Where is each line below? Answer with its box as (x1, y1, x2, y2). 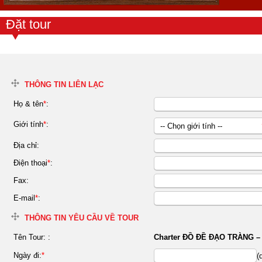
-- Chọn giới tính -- (160, 122, 222, 131)
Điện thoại (13, 158, 47, 168)
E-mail (13, 194, 35, 203)
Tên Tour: (13, 233, 48, 242)
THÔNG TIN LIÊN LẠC (25, 80, 104, 89)
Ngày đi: (13, 251, 42, 260)
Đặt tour (6, 17, 51, 32)
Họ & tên (13, 99, 43, 109)
